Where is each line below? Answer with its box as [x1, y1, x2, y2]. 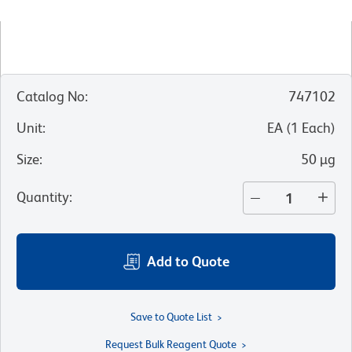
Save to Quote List [130, 310, 212, 324]
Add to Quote [147, 253, 229, 270]
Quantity [16, 189, 69, 206]
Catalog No [16, 88, 85, 105]
